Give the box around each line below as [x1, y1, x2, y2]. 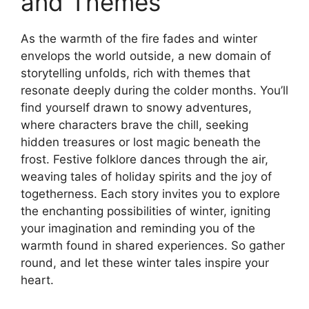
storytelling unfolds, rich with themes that [21, 66, 250, 80]
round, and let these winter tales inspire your [21, 255, 269, 270]
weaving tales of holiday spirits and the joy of [21, 169, 272, 183]
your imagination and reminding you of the [21, 221, 255, 235]
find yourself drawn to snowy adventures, [21, 100, 252, 114]
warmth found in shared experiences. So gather [21, 238, 285, 252]
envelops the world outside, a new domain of [21, 48, 271, 63]
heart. [21, 272, 54, 287]
